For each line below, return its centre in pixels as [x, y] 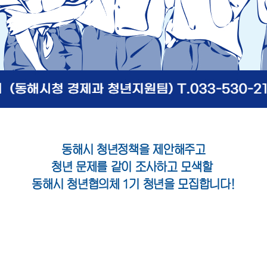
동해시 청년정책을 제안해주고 [133, 150]
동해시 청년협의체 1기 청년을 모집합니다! [133, 184]
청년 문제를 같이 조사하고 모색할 [133, 167]
